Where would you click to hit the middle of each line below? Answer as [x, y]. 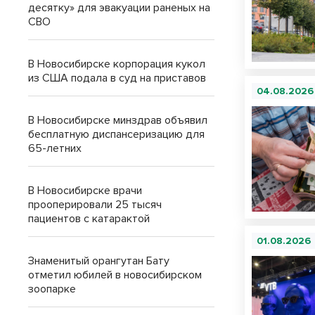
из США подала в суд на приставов [117, 78]
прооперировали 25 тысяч [95, 205]
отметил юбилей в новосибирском [115, 275]
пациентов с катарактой [89, 219]
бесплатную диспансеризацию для [116, 134]
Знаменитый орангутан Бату [99, 261]
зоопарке [52, 289]
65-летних [55, 148]
